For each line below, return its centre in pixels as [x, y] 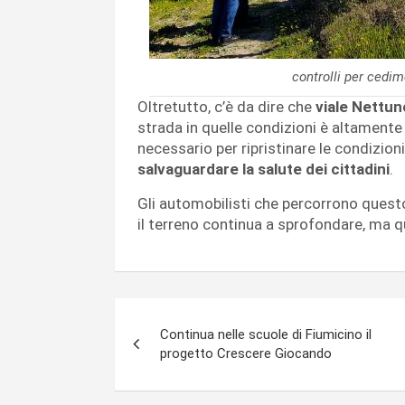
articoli [160, 353]
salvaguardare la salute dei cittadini [264, 170]
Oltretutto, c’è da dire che [226, 107]
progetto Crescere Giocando [248, 354]
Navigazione [193, 316]
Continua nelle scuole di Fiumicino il [266, 335]
